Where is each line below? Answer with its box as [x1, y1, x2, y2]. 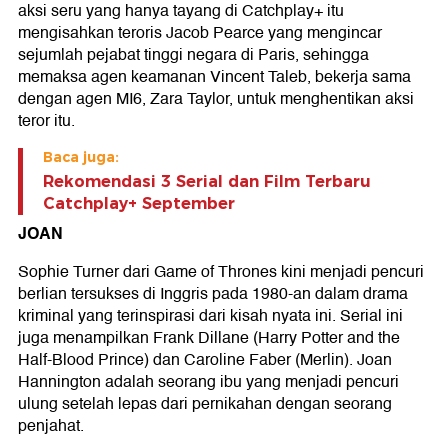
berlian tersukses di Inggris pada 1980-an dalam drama [18, 281, 408, 308]
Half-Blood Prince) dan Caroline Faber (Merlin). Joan [18, 347, 392, 374]
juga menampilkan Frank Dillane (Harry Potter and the [18, 325, 400, 352]
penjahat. [18, 413, 84, 440]
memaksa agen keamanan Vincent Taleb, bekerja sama [18, 64, 411, 91]
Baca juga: [43, 148, 119, 167]
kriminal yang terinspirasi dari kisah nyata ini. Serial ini [18, 303, 403, 330]
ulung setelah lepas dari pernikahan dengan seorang [18, 391, 392, 418]
